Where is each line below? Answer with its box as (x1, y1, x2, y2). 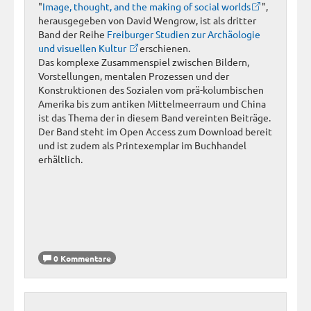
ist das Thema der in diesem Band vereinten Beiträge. (38, 110, 271, 124)
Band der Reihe (38, 27, 107, 40)
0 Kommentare (51, 252, 111, 264)
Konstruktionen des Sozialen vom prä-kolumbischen (38, 83, 264, 96)
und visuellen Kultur (38, 41, 128, 54)
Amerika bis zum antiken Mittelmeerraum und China (38, 96, 266, 110)
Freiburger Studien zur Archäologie (107, 27, 260, 40)
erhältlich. (38, 152, 83, 165)
